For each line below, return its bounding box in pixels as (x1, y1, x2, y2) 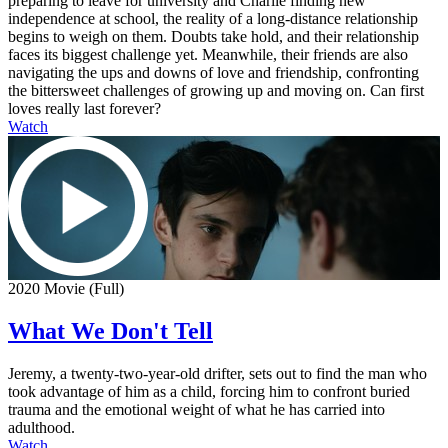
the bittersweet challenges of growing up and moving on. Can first (8, 82, 424, 100)
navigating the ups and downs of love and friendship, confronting (8, 64, 419, 82)
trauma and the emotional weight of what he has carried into (8, 401, 385, 418)
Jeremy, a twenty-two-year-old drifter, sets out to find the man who (8, 365, 427, 382)
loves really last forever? (8, 100, 161, 118)
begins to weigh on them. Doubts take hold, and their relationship (8, 28, 419, 46)
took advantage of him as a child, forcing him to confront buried (8, 383, 410, 400)
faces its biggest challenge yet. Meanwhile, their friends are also (8, 46, 408, 64)
